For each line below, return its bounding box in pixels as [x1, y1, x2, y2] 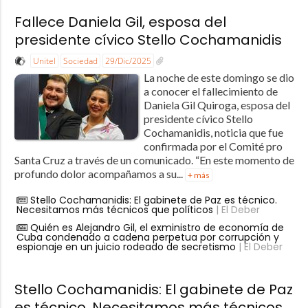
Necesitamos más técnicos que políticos [16, 203, 213, 217]
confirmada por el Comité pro [143, 140, 283, 153]
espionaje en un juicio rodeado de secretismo [16, 240, 236, 254]
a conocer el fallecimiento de [143, 85, 278, 98]
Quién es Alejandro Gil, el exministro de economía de [30, 221, 284, 235]
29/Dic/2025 [104, 55, 151, 67]
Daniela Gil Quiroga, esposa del [143, 98, 290, 112]
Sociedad [63, 55, 98, 67]
